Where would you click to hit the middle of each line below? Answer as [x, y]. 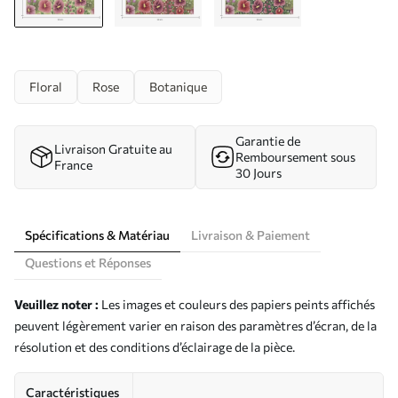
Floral [46, 87]
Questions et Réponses [88, 263]
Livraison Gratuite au [113, 149]
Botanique [178, 87]
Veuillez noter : [58, 304]
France [73, 165]
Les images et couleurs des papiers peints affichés [238, 304]
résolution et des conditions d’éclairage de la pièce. [155, 347]
